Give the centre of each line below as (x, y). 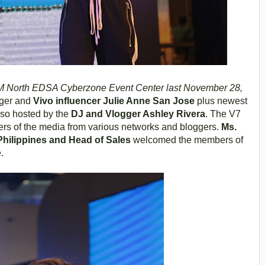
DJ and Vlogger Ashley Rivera (138, 114)
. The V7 (223, 114)
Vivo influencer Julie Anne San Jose (115, 101)
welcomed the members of (188, 140)
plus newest (222, 101)
